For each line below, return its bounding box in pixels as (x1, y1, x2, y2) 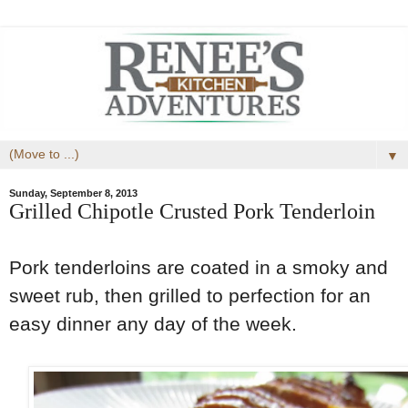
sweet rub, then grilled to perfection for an (9, 284, 371, 306)
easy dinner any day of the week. (9, 312, 302, 334)
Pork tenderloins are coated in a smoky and (9, 256, 388, 278)
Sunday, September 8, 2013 (9, 188, 138, 199)
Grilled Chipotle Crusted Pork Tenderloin (9, 199, 375, 224)
